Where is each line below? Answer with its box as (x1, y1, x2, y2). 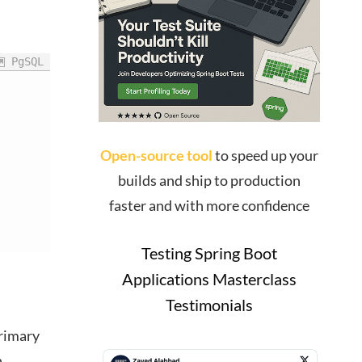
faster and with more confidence (108, 196, 309, 214)
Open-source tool (99, 145, 213, 164)
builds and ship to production (117, 170, 301, 189)
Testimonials (165, 294, 253, 314)
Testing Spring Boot (141, 242, 277, 263)
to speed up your (212, 145, 318, 164)
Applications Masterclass (121, 268, 297, 288)
